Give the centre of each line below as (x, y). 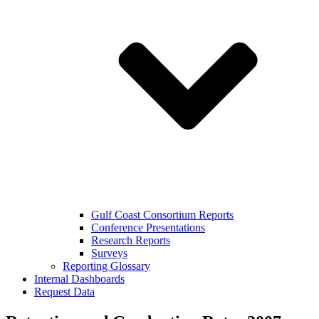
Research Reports (131, 240)
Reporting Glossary (106, 266)
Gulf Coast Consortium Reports (162, 215)
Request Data (64, 292)
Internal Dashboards (79, 279)
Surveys (109, 253)
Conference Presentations (148, 228)
